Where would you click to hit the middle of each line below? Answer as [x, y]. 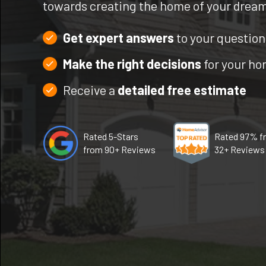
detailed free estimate [182, 90]
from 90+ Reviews [119, 150]
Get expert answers [118, 38]
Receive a [90, 90]
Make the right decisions [132, 64]
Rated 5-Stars [111, 137]
